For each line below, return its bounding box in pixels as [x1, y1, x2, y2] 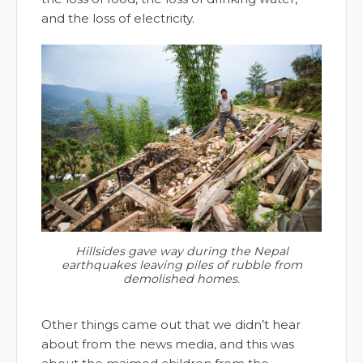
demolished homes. [123, 271, 240, 286]
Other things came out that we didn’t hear [41, 316, 301, 332]
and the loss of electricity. [41, 11, 194, 27]
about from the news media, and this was [41, 335, 294, 352]
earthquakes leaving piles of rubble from [61, 257, 302, 272]
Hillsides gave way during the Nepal [75, 243, 288, 258]
